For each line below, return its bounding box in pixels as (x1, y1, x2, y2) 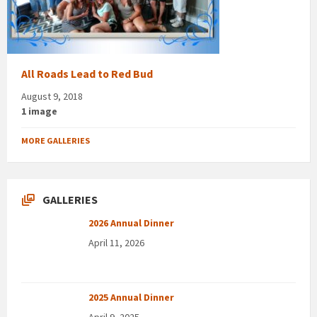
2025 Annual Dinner (88, 290, 174, 304)
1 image (21, 104, 57, 117)
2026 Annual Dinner (88, 216, 174, 229)
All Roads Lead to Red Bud (21, 67, 153, 81)
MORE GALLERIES (21, 134, 90, 146)
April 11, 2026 (88, 236, 144, 249)
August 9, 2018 (21, 89, 83, 103)
